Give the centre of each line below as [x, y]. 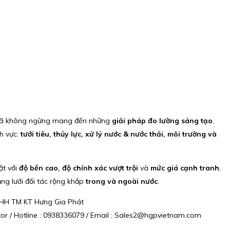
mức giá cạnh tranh [185, 168]
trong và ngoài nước [121, 181]
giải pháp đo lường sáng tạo [162, 120]
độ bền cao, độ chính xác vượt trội [78, 168]
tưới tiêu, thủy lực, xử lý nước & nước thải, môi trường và [118, 134]
